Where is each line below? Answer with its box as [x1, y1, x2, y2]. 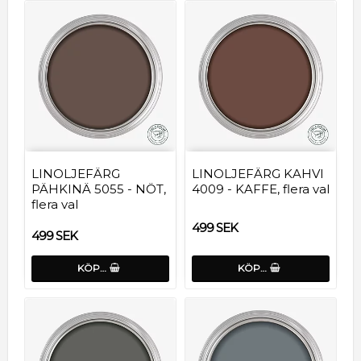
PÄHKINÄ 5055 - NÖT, [31, 180, 166, 197]
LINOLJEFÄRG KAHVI [192, 165, 324, 181]
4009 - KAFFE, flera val [192, 180, 330, 197]
